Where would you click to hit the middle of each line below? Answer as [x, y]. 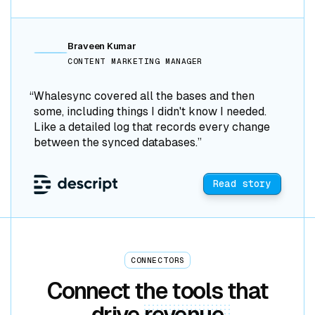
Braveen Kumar [102, 46]
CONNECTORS [157, 260]
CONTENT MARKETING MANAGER [135, 61]
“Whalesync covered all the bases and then [142, 96]
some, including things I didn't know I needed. [150, 111]
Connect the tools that [157, 291]
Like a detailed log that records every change [152, 127]
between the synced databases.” [118, 142]
